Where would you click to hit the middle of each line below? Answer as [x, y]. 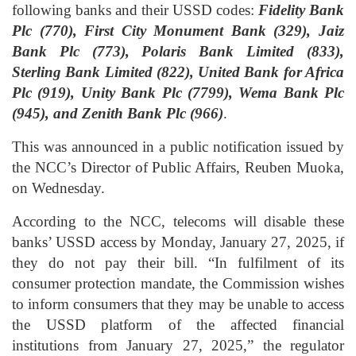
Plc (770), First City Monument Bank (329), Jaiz [178, 31]
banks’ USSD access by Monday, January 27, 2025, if [178, 242]
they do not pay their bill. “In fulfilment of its [178, 263]
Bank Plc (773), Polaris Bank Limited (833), [178, 52]
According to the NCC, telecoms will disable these [178, 222]
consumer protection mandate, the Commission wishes [178, 284]
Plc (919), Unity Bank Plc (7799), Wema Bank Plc [178, 93]
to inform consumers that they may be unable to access [178, 304]
